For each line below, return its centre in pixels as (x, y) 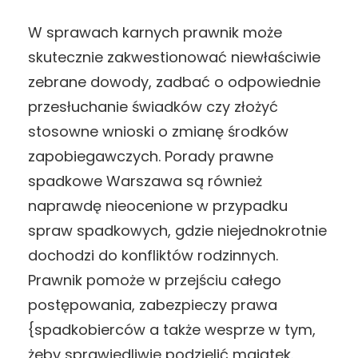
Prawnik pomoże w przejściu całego (155, 280)
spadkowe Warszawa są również (145, 181)
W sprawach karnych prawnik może (155, 32)
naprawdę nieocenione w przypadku (158, 205)
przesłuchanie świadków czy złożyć (153, 106)
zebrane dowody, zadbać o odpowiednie (174, 82)
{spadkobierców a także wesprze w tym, (172, 329)
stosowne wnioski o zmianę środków (158, 131)
